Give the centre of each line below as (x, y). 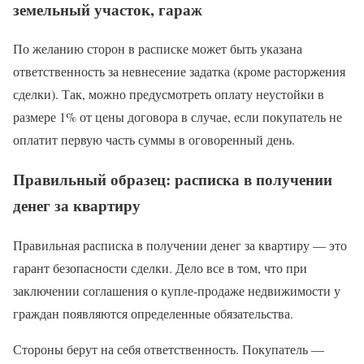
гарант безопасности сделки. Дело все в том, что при (160, 267)
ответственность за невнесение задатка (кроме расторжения (179, 71)
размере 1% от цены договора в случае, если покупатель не (178, 117)
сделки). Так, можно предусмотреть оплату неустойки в (169, 94)
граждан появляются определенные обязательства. (153, 313)
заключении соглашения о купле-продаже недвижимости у (177, 290)
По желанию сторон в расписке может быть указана (158, 49)
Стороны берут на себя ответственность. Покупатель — (169, 349)
